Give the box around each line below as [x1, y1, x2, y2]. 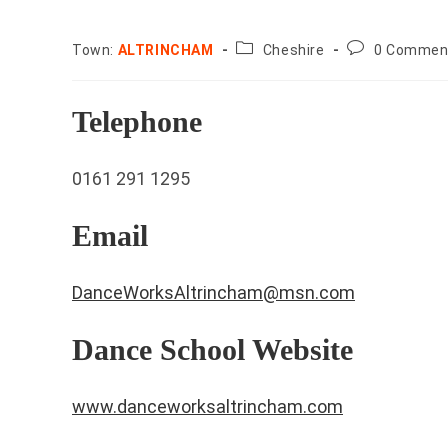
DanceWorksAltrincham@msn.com [72, 282, 355, 303]
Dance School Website [72, 333, 353, 366]
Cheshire [262, 42, 325, 58]
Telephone [72, 105, 202, 138]
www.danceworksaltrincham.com [72, 396, 343, 417]
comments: [346, 58, 427, 74]
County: [235, 39, 289, 55]
